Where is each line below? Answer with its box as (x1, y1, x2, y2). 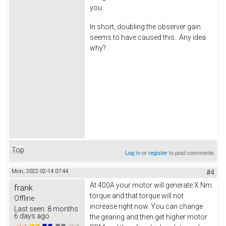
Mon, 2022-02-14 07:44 (12, 167, 68, 175)
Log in (125, 148, 141, 156)
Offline (14, 194, 34, 202)
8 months (46, 204, 78, 213)
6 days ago (14, 211, 49, 220)
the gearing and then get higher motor (90, 212, 207, 221)
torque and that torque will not (90, 191, 184, 200)
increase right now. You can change (90, 202, 203, 210)
